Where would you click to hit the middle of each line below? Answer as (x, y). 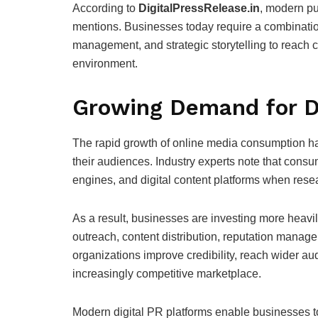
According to (105, 9)
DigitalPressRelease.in (199, 9)
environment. (105, 64)
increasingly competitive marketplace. (167, 273)
